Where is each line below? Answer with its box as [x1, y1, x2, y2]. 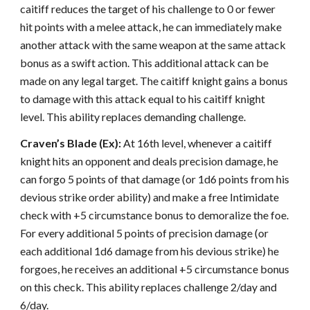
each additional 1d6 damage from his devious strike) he [20, 244, 280, 257]
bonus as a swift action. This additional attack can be [20, 56, 269, 69]
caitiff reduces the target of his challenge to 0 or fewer [20, 2, 276, 15]
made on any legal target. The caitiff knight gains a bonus [20, 74, 289, 87]
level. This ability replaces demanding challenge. [20, 110, 246, 123]
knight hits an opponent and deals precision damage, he [20, 154, 279, 167]
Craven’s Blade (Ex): [20, 136, 122, 149]
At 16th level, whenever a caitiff [121, 136, 273, 149]
